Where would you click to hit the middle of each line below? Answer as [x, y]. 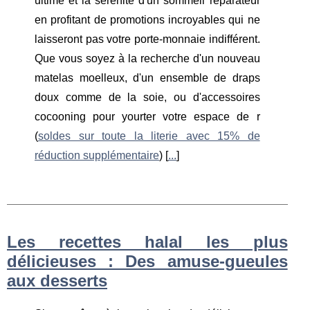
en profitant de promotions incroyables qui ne [147, 20]
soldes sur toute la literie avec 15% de [149, 136]
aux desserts [57, 281]
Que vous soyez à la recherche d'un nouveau [147, 59]
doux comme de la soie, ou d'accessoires [147, 98]
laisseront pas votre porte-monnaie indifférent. [147, 39]
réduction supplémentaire [97, 156]
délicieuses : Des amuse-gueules [147, 262]
